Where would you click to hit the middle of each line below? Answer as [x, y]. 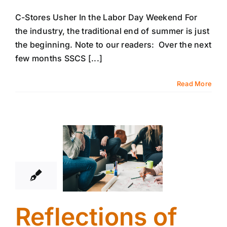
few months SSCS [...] [59, 58]
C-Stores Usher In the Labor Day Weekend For [106, 17]
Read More [194, 83]
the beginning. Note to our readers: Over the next [113, 44]
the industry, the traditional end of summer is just [112, 31]
